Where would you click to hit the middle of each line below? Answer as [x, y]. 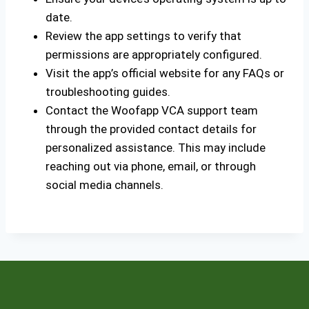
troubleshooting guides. [108, 92]
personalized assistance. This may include [156, 148]
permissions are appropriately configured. [154, 54]
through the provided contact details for [151, 129]
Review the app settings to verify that [143, 36]
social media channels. [104, 185]
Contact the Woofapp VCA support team [152, 110]
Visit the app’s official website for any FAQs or [165, 73]
